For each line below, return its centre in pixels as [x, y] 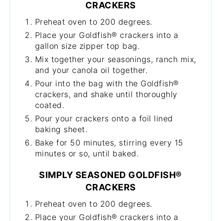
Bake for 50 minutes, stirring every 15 [109, 143]
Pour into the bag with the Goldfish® [107, 83]
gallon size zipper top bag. [87, 46]
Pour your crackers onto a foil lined [104, 118]
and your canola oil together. [91, 70]
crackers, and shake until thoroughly [106, 94]
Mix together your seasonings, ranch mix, [115, 59]
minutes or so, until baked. [87, 153]
